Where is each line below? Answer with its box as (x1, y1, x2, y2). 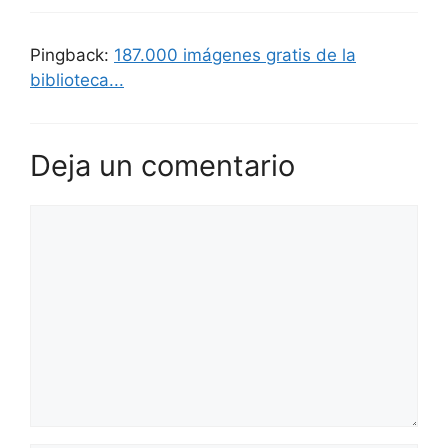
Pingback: (30, 44, 114, 65)
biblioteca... (30, 69, 124, 90)
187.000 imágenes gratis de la (114, 44, 356, 65)
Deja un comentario (30, 148, 295, 183)
